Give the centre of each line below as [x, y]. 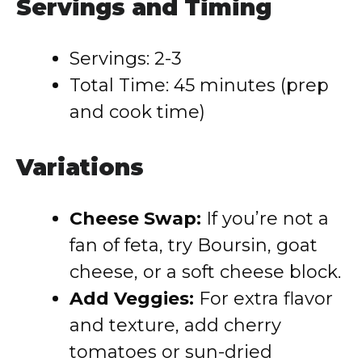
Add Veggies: [132, 299]
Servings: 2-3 [126, 59]
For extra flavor [263, 299]
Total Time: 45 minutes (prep [199, 85]
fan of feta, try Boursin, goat [194, 245]
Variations [80, 167]
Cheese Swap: [135, 219]
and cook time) [137, 112]
